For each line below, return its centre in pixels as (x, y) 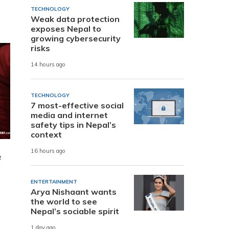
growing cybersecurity (76, 38)
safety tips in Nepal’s (73, 124)
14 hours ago (48, 65)
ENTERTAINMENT (54, 181)
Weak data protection (75, 19)
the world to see (64, 201)
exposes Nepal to (66, 28)
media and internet (69, 115)
